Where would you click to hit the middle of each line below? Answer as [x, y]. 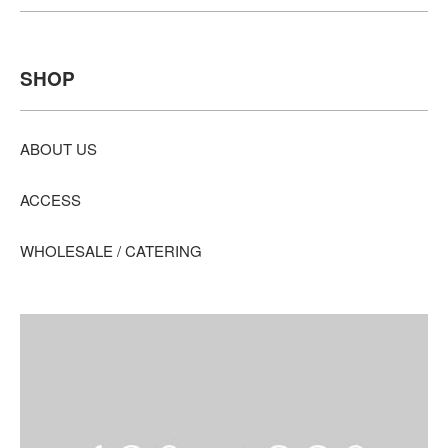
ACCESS [50, 199]
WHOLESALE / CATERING [111, 250]
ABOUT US [58, 148]
